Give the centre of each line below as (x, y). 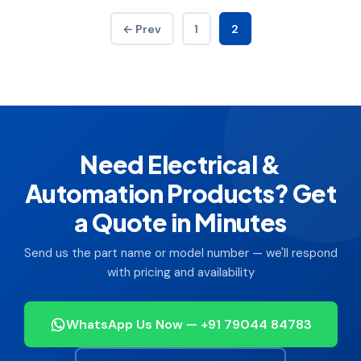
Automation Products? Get (180, 193)
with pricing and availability (180, 272)
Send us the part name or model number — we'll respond (180, 253)
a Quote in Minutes (180, 222)
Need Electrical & (180, 164)
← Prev (142, 29)
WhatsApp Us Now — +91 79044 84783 (189, 324)
